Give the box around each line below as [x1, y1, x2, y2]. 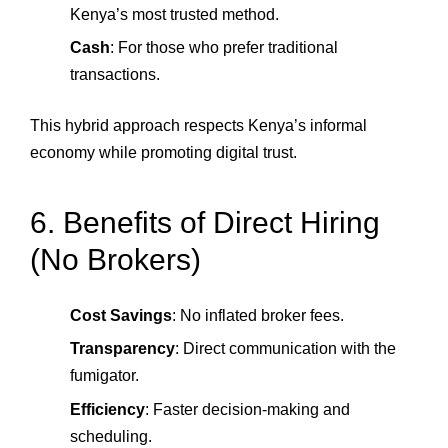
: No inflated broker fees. [172, 306, 344, 324]
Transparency [70, 340, 175, 358]
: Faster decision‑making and [145, 400, 350, 418]
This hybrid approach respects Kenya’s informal [30, 117, 367, 135]
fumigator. [70, 367, 139, 385]
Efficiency [70, 400, 145, 418]
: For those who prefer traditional [110, 39, 338, 57]
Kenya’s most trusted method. [70, 6, 279, 24]
